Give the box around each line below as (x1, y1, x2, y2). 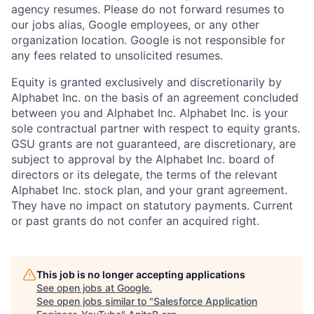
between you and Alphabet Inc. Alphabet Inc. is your (11, 106, 288, 121)
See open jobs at (36, 282, 117, 294)
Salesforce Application (153, 295, 257, 308)
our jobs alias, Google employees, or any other (11, 18, 259, 32)
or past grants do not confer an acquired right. (11, 214, 259, 228)
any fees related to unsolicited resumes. (11, 48, 223, 63)
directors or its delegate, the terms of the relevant (11, 168, 278, 182)
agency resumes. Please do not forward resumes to (11, 2, 285, 17)
